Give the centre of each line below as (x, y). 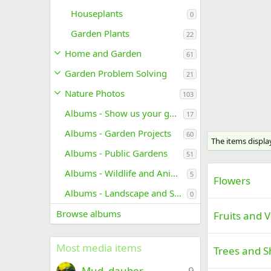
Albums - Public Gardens (116, 153)
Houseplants (97, 13)
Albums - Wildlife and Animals (174, 173)
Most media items (99, 248)
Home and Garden (103, 53)
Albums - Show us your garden (173, 113)
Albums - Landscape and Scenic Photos (178, 193)
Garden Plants (100, 33)
